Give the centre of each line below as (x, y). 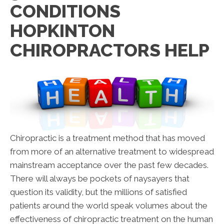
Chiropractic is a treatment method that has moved (107, 138)
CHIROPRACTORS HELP (110, 50)
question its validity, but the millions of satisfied (98, 192)
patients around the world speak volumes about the (109, 205)
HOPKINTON (62, 30)
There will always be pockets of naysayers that (100, 178)
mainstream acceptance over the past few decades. (109, 165)
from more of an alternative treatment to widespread (112, 151)
